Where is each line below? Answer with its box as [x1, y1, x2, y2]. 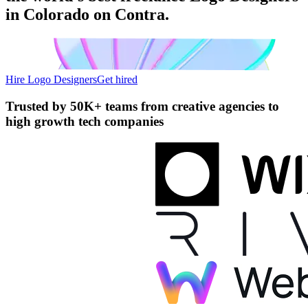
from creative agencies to [137, 98, 279, 113]
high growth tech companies [5, 113, 164, 129]
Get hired [97, 73, 137, 85]
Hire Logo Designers [5, 73, 97, 85]
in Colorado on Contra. [5, 5, 169, 23]
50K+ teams [70, 98, 137, 113]
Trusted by [5, 98, 70, 113]
